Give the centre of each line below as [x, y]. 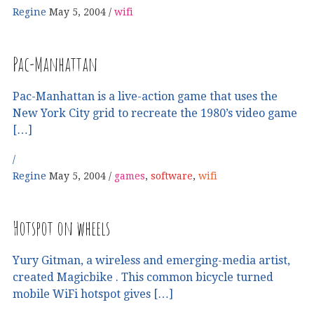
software [172, 176]
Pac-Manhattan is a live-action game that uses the [145, 96]
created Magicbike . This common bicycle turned [143, 277]
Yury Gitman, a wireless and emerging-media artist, [151, 260]
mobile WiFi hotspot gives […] [93, 294]
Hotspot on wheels [61, 228]
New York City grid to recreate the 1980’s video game [155, 113]
